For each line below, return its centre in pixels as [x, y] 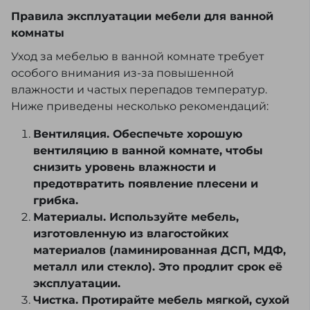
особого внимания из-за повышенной [122, 73]
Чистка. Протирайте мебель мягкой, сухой [161, 300]
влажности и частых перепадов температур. [139, 90]
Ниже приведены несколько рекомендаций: [140, 107]
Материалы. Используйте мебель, [136, 217]
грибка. [56, 201]
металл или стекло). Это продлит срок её [158, 267]
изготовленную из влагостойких [131, 234]
